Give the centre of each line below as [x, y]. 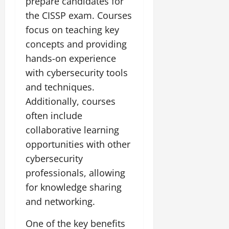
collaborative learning [72, 130]
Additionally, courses [71, 101]
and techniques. [60, 87]
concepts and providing [76, 44]
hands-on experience [71, 58]
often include [54, 115]
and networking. [60, 201]
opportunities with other [78, 144]
